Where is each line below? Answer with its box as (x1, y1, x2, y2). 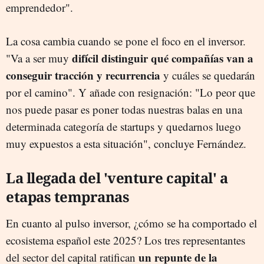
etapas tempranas (6, 186, 129, 206)
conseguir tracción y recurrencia (6, 67, 160, 83)
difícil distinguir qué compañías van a (72, 49, 253, 66)
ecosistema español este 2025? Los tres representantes (6, 232, 245, 247)
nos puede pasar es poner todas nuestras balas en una (6, 101, 242, 117)
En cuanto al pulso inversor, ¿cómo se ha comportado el (6, 215, 257, 230)
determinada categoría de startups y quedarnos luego (6, 118, 241, 134)
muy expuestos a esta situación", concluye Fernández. (6, 136, 246, 151)
